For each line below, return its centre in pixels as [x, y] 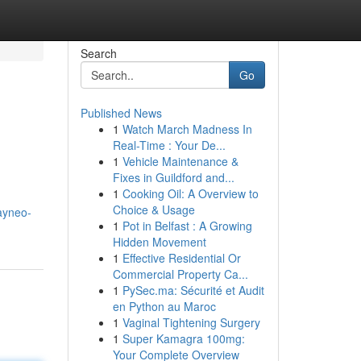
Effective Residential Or [181, 258]
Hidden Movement [159, 242]
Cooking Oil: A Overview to [190, 193]
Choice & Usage [154, 210]
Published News [121, 113]
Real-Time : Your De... [169, 145]
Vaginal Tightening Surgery [191, 322]
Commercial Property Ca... [180, 274]
